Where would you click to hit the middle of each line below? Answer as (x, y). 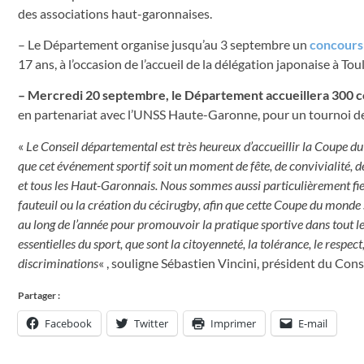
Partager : (39, 296)
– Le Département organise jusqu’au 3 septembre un (164, 45)
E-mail (313, 324)
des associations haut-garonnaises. (115, 13)
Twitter (151, 324)
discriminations (58, 262)
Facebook (68, 324)
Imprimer (233, 324)
